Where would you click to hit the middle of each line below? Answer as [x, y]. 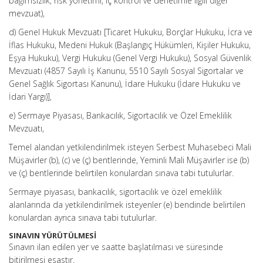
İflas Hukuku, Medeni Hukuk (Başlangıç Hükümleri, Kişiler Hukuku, [130, 45]
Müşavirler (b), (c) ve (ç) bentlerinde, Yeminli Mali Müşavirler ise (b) [129, 160]
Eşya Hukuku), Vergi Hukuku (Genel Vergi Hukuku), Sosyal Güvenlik [130, 58]
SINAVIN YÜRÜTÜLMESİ [53, 235]
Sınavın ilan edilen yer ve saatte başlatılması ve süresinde [116, 247]
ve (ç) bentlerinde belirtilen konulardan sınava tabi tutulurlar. [121, 173]
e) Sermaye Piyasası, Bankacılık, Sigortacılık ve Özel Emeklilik [120, 115]
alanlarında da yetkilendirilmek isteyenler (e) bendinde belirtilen [127, 205]
